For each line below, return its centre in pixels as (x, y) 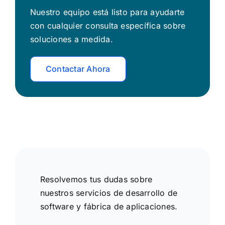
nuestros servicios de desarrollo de (109, 193)
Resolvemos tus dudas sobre (96, 179)
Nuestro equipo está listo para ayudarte (107, 12)
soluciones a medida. (71, 39)
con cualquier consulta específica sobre (108, 25)
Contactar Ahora (78, 69)
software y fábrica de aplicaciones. (109, 206)
